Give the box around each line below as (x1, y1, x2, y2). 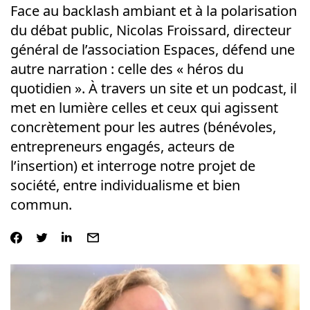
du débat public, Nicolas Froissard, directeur (10, 21, 291, 39)
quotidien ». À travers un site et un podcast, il (10, 79, 297, 98)
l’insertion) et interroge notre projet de (10, 156, 255, 175)
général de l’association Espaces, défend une (10, 40, 295, 59)
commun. (10, 195, 72, 214)
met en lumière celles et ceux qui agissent (10, 98, 278, 117)
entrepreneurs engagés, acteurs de (10, 137, 235, 156)
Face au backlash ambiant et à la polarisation (10, 1, 297, 20)
